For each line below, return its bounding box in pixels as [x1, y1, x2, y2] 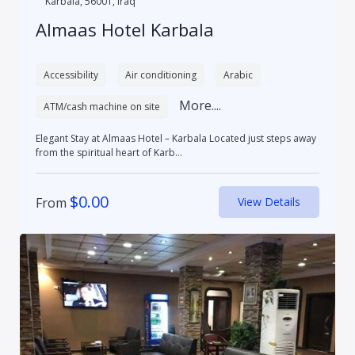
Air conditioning [124, 68, 197, 82]
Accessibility [43, 68, 98, 82]
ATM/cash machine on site [43, 100, 160, 114]
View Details [238, 194, 301, 210]
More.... [178, 97, 221, 115]
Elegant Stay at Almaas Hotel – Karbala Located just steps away [35, 132, 209, 146]
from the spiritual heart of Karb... [35, 146, 182, 160]
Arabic [223, 68, 253, 82]
